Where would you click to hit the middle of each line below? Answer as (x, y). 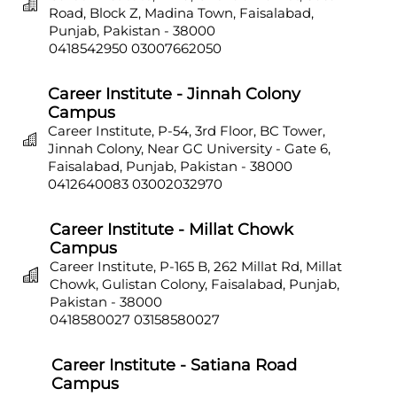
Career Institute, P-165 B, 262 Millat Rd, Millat (195, 266)
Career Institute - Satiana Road (174, 365)
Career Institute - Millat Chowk (171, 229)
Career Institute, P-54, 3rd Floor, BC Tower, (186, 130)
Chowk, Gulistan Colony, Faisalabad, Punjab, (194, 284)
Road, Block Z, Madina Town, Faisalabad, (182, 12)
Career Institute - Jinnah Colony (174, 93)
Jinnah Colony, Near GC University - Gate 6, (189, 148)
